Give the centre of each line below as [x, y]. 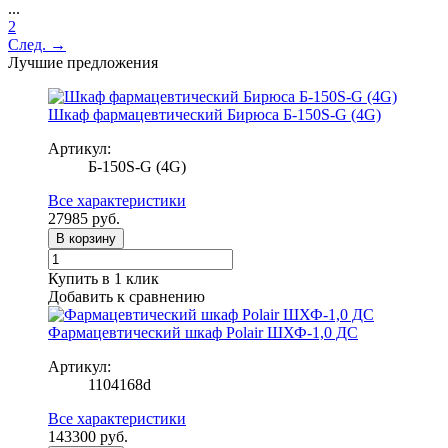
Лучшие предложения [83, 62]
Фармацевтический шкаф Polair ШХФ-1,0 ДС [203, 332]
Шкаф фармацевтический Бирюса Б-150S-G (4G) [214, 114]
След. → [37, 44]
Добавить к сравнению [126, 296]
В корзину [86, 238]
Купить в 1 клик [103, 278]
